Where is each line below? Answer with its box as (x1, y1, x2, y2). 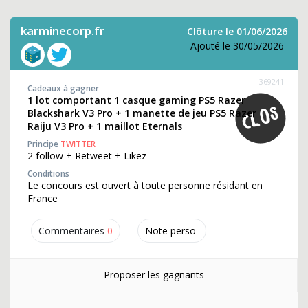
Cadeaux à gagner (27, 82, 99, 94)
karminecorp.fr (21, 23, 104, 38)
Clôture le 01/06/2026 (187, 25, 287, 38)
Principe (27, 138, 60, 150)
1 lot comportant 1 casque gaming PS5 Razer (27, 93, 245, 107)
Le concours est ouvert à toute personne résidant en (27, 179, 263, 192)
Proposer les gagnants (103, 268, 204, 281)
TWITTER (60, 138, 96, 150)
